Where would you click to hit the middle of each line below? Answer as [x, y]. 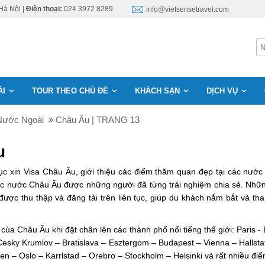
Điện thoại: [44, 9]
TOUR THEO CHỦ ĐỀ [70, 91]
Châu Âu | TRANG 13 [98, 120]
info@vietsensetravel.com [188, 9]
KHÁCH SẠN [157, 91]
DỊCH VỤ [222, 91]
